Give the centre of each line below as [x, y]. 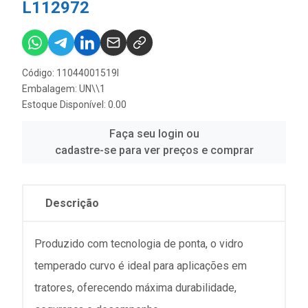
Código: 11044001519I [70, 73]
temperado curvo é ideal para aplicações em [141, 266]
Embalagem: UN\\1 [64, 89]
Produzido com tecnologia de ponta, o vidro [139, 244]
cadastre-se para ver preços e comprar [154, 150]
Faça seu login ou [154, 134]
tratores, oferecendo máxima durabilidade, [135, 288]
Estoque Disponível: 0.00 [74, 104]
